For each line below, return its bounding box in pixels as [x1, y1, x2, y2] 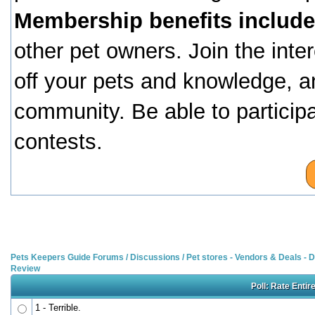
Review [11, 264, 40, 274]
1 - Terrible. [35, 302, 81, 313]
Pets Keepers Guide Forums [11, 252, 124, 262]
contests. [14, 129, 103, 154]
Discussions [130, 252, 180, 262]
